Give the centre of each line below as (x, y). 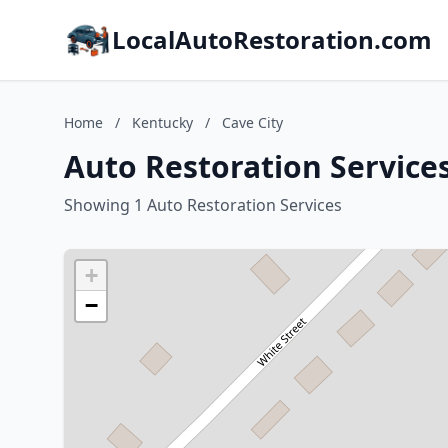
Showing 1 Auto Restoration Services (203, 205)
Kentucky (162, 122)
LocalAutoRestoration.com (272, 39)
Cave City (252, 122)
